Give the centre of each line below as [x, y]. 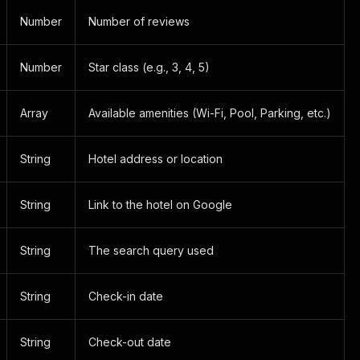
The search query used [151, 250]
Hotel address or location [155, 159]
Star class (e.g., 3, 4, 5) [149, 67]
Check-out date [130, 342]
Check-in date [126, 296]
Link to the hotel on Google [160, 205]
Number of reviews [139, 21]
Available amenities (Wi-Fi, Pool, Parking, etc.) [210, 113]
